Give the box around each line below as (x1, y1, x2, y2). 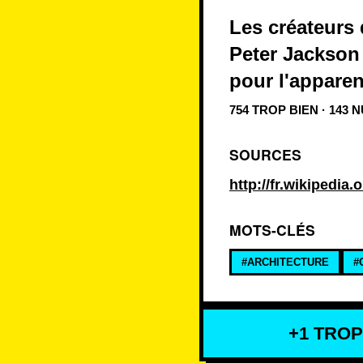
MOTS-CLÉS (229, 220, 315, 240)
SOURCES (229, 144, 301, 164)
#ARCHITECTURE (241, 256, 329, 268)
